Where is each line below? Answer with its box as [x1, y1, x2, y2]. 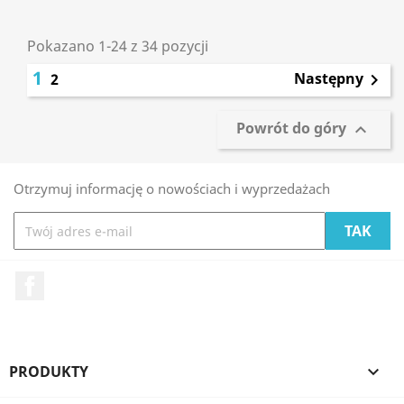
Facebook [44, 271, 110, 290]
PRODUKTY [9, 361, 88, 381]
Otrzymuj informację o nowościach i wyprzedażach [14, 179, 330, 197]
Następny [294, 69, 363, 89]
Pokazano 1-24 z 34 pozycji [27, 36, 208, 56]
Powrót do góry [236, 118, 350, 139]
